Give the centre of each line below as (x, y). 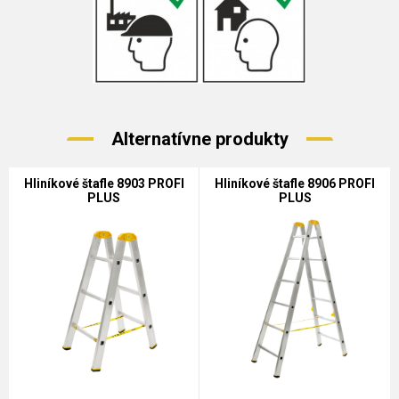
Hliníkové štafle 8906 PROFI (295, 184)
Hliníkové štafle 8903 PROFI (104, 184)
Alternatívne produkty (199, 139)
